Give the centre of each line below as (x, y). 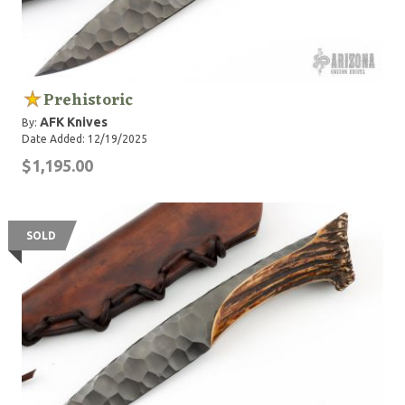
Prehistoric (88, 100)
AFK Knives (74, 122)
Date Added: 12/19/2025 (85, 139)
